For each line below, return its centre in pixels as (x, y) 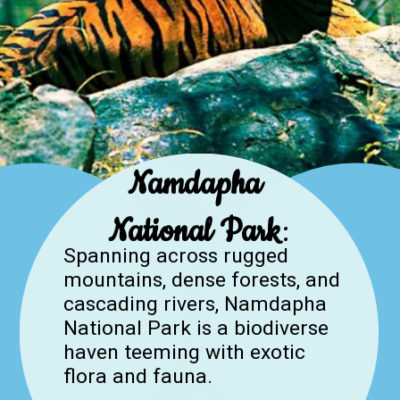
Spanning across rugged (175, 256)
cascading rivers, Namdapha (195, 304)
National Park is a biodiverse (196, 329)
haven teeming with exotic (184, 353)
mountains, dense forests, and (201, 280)
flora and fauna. (137, 377)
